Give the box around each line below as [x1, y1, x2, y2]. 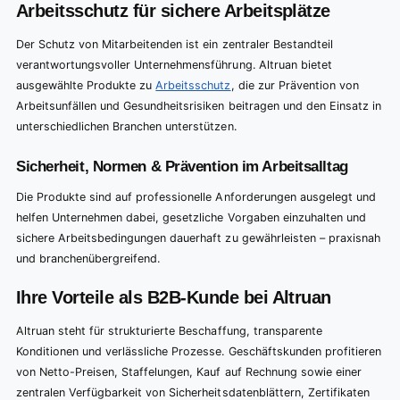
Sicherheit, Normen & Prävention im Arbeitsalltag [16, 156, 348, 175]
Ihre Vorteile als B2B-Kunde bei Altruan [16, 287, 331, 308]
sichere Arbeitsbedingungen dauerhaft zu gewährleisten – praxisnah [16, 231, 380, 246]
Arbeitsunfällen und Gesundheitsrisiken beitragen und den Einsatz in [16, 98, 381, 112]
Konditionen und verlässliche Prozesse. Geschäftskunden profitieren [16, 344, 381, 358]
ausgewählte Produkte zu [16, 78, 156, 92]
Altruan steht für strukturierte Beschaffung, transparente [16, 323, 322, 337]
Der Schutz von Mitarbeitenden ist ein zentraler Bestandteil [16, 37, 333, 51]
